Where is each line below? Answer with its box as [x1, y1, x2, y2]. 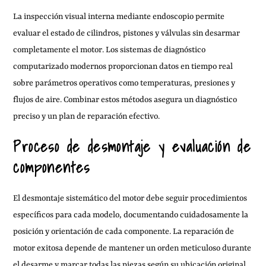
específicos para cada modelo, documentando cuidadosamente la [13, 210, 249, 220]
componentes [13, 155, 90, 179]
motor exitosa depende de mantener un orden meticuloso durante [13, 243, 252, 253]
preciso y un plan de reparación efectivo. [13, 111, 160, 121]
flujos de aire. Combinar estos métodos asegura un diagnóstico [13, 94, 237, 104]
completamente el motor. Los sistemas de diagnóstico [13, 45, 206, 55]
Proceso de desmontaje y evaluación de [13, 134, 252, 159]
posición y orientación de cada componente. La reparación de [13, 226, 235, 236]
